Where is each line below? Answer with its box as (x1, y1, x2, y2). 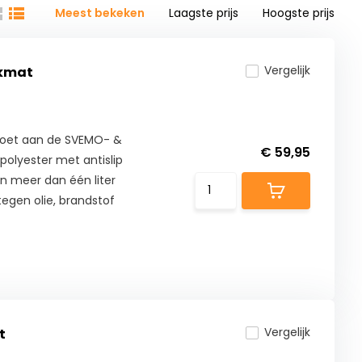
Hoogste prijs (263, 5, 335, 22)
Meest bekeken (55, 5, 145, 22)
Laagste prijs (169, 5, 239, 22)
